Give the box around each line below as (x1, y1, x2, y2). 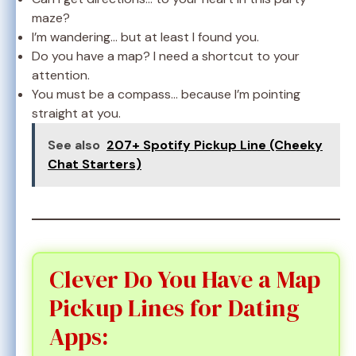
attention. (32, 66, 90, 83)
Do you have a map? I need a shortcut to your (32, 47, 300, 64)
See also (48, 136, 100, 153)
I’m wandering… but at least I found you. (32, 28, 259, 45)
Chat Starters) (48, 155, 141, 172)
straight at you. (32, 104, 121, 122)
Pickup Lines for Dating (49, 291, 300, 324)
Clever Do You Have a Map (49, 262, 320, 296)
